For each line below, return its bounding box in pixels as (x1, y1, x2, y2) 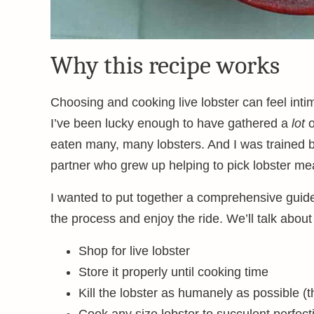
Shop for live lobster (78, 244, 190, 258)
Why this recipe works (50, 51, 280, 80)
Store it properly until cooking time (78, 265, 268, 279)
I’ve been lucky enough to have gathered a (50, 116, 292, 130)
